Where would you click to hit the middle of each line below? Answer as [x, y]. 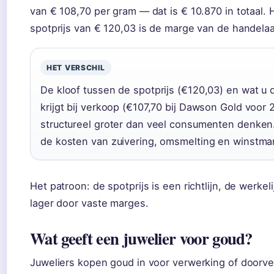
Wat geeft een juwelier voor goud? [141, 238]
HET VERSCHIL [76, 67]
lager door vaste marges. [89, 203]
